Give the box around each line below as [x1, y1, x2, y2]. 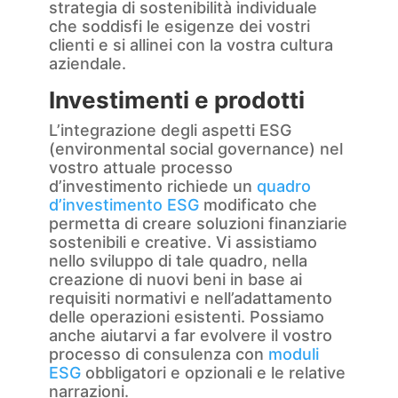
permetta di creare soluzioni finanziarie [48, 214, 347, 234]
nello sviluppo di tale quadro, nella [48, 251, 307, 271]
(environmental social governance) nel [48, 139, 343, 159]
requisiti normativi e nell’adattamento [48, 289, 332, 308]
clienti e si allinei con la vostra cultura [48, 36, 333, 55]
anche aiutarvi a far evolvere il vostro [48, 326, 332, 346]
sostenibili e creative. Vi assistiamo [48, 233, 317, 252]
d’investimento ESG [48, 195, 199, 215]
